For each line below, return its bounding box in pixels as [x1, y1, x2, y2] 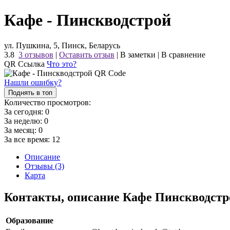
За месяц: [4, 125, 39, 135]
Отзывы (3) [25, 161, 64, 170]
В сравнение [161, 50, 205, 59]
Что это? [47, 59, 76, 68]
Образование [6, 216, 53, 225]
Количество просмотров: [4, 98, 91, 107]
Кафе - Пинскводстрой [4, 11, 171, 30]
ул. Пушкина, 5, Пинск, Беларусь [4, 41, 120, 50]
